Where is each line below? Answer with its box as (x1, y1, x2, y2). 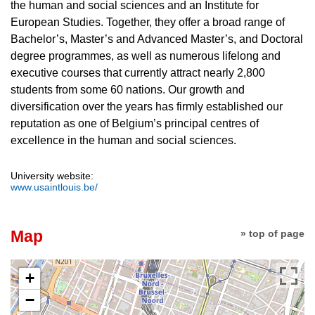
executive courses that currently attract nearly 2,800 (11, 67, 265, 79)
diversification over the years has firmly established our (11, 101, 283, 113)
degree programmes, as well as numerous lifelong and (11, 50, 281, 63)
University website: (11, 170, 94, 182)
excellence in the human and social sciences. (11, 134, 236, 147)
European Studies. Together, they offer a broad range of (11, 16, 285, 29)
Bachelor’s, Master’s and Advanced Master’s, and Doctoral (11, 33, 303, 46)
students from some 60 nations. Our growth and (11, 84, 245, 96)
